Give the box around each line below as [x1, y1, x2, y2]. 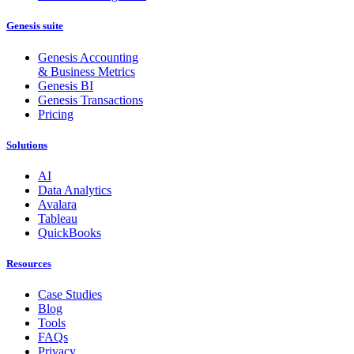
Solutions [6, 138, 47, 151]
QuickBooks [38, 225, 101, 239]
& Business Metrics [38, 64, 135, 78]
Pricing [38, 107, 73, 121]
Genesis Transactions [38, 92, 143, 107]
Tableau [38, 211, 77, 225]
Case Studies [38, 288, 102, 302]
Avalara [38, 197, 77, 211]
